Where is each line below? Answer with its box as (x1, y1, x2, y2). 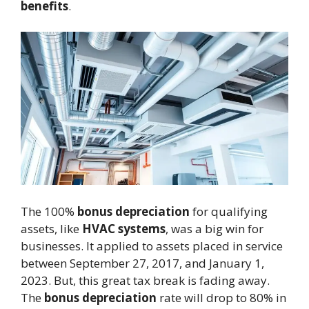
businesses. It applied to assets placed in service (21, 237, 283, 254)
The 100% (21, 203, 77, 219)
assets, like (21, 220, 82, 237)
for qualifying (190, 203, 268, 219)
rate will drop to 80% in (157, 289, 286, 306)
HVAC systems (82, 220, 166, 237)
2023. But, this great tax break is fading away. (21, 272, 270, 288)
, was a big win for (166, 220, 263, 237)
